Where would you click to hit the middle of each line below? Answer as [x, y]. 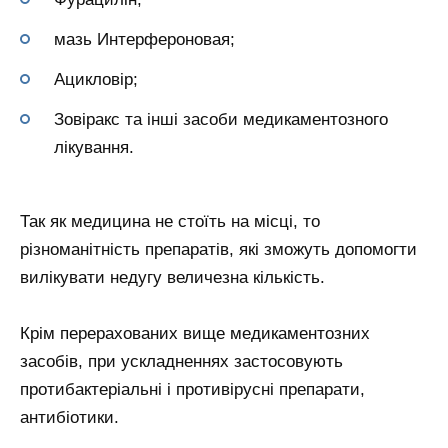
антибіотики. [69, 418]
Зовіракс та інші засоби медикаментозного [221, 119]
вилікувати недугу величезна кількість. [172, 277]
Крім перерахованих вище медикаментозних [195, 334]
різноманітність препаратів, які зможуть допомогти [218, 249]
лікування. [94, 147]
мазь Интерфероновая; [144, 39]
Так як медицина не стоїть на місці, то [170, 221]
